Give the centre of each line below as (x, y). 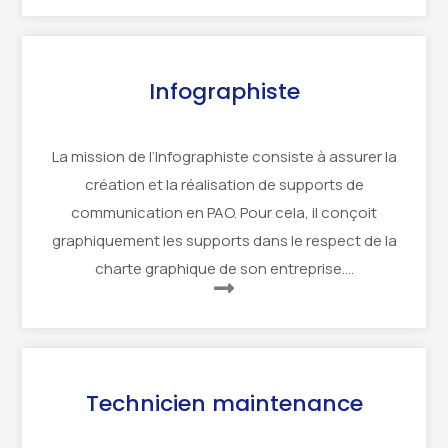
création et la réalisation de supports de (224, 185)
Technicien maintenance (224, 404)
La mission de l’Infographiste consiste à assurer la (224, 157)
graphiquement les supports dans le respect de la (224, 241)
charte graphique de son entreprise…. (224, 269)
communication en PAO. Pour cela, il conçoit (224, 213)
